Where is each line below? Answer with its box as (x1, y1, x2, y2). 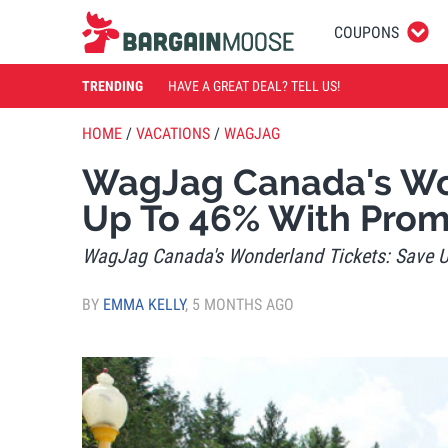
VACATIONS (136, 124, 210, 143)
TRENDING (82, 77, 143, 94)
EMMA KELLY (103, 294, 185, 314)
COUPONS (334, 22, 399, 42)
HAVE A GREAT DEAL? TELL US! (168, 77, 340, 94)
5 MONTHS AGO (192, 294, 294, 314)
